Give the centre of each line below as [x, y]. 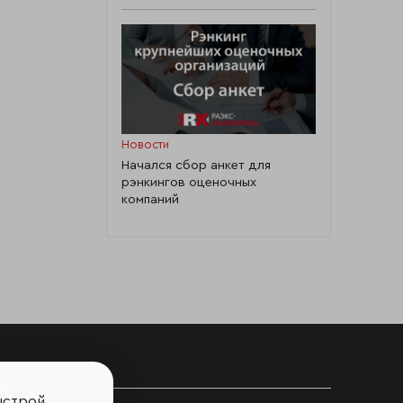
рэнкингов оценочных [188, 182]
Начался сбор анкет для [196, 165]
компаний [150, 199]
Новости [145, 145]
